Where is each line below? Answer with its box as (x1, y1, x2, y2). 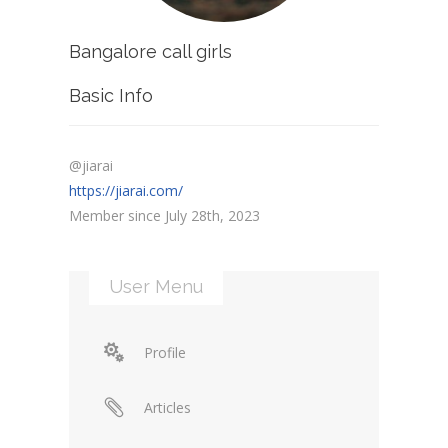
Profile (144, 342, 186, 362)
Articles (144, 397, 191, 417)
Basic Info (69, 84, 153, 106)
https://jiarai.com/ (69, 180, 183, 200)
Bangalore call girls (69, 40, 232, 62)
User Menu (109, 275, 203, 297)
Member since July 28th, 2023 (69, 205, 260, 225)
